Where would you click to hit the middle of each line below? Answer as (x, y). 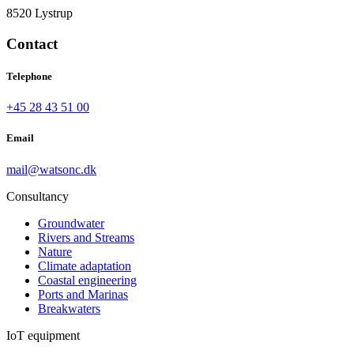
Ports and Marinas (83, 294)
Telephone (29, 77)
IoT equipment (43, 335)
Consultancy (38, 196)
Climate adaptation (85, 265)
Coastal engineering (87, 280)
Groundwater (71, 223)
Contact (32, 43)
